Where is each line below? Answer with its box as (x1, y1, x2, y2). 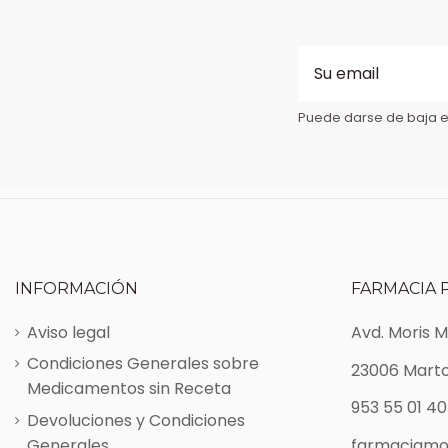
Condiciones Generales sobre (27, 352, 259, 376)
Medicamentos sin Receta (27, 377, 231, 401)
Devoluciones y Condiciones (27, 408, 245, 432)
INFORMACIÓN (15, 278, 138, 298)
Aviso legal (27, 320, 110, 344)
